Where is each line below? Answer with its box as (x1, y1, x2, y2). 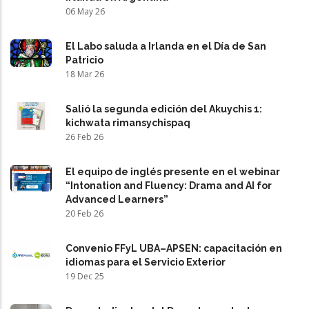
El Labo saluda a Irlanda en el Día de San (66, 40, 266, 52)
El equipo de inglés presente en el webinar (66, 166, 280, 177)
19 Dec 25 (66, 270, 104, 282)
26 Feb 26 (66, 130, 103, 143)
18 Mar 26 (66, 68, 104, 80)
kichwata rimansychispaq (66, 117, 190, 128)
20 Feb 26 (66, 207, 103, 219)
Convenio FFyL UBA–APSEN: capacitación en (66, 242, 282, 254)
